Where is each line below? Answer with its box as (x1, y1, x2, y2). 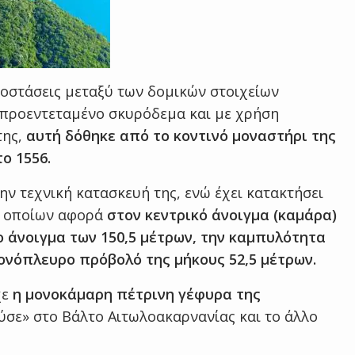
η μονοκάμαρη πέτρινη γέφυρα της (9, 284, 261, 303)
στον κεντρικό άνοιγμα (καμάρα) (107, 205, 337, 224)
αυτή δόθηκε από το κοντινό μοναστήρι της (26, 126, 336, 145)
